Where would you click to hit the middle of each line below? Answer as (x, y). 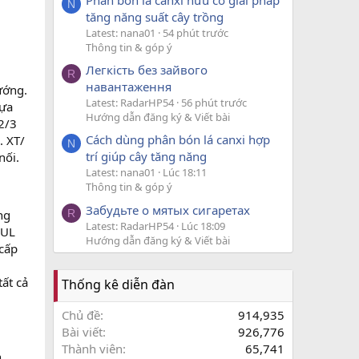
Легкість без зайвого (147, 70)
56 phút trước (214, 103)
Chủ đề (81, 315)
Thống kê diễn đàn (118, 284)
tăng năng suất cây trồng (155, 16)
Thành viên (92, 348)
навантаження (129, 87)
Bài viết (82, 331)
